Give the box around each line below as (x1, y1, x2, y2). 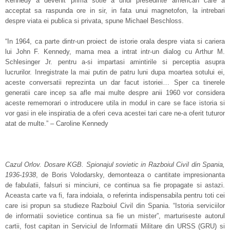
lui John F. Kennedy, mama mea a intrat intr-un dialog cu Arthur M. (5, 48, 225, 55)
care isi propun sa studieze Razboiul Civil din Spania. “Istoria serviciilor (5, 202, 225, 209)
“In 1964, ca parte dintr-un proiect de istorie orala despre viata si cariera (5, 37, 225, 45)
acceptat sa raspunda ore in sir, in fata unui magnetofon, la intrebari (5, 7, 225, 14)
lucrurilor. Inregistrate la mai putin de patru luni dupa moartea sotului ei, (5, 68, 225, 76)
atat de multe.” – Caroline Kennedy (5, 120, 108, 127)
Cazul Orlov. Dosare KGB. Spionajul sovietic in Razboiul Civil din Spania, (5, 161, 225, 168)
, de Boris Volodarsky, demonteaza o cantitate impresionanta (36, 171, 225, 179)
